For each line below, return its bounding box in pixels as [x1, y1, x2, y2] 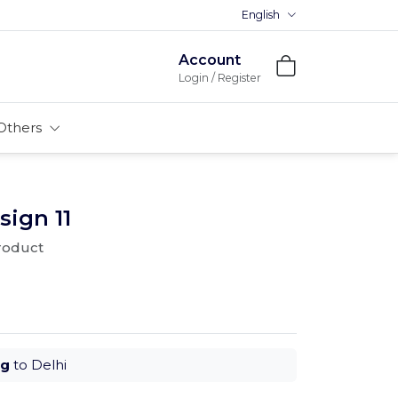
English [242, 8, 280, 21]
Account [179, 51, 241, 68]
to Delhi [10, 356, 67, 373]
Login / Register [179, 70, 261, 84]
